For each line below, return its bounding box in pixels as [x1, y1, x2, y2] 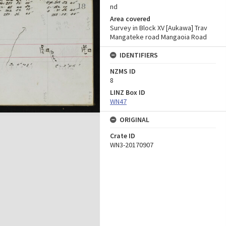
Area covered [110, 14, 150, 23]
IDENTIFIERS [120, 50, 158, 60]
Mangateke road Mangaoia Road [110, 32, 207, 41]
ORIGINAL [120, 115, 149, 124]
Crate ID [110, 131, 135, 140]
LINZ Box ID [110, 88, 145, 97]
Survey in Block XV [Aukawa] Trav [110, 23, 207, 32]
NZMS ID [110, 67, 136, 76]
